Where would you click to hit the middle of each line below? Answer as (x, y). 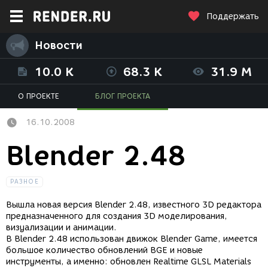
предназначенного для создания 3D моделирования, (117, 217)
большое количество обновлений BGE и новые (104, 251)
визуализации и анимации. (61, 228)
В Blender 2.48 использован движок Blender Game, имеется (132, 239)
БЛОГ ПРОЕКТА (123, 96)
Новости (59, 45)
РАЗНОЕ (25, 182)
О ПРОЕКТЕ (39, 96)
